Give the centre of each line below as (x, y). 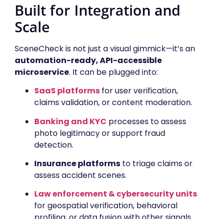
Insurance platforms (77, 163)
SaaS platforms (67, 91)
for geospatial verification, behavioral (106, 206)
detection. (54, 145)
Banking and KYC (70, 121)
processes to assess (146, 121)
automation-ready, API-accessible (88, 60)
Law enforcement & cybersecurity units (116, 194)
